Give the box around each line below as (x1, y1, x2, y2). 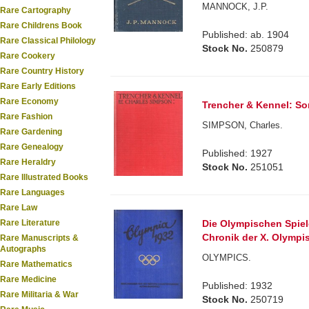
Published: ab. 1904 (202, 29, 290, 41)
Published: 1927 (202, 148, 273, 159)
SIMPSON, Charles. (202, 120, 283, 131)
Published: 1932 (202, 280, 273, 292)
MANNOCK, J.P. (202, 1, 269, 12)
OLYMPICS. (202, 252, 252, 263)
